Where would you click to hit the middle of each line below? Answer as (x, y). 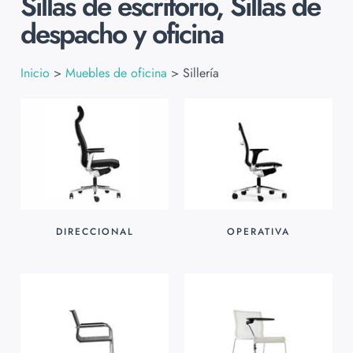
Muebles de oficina (116, 73)
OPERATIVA (258, 232)
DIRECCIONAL (95, 232)
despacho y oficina (122, 34)
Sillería (201, 73)
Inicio (35, 73)
